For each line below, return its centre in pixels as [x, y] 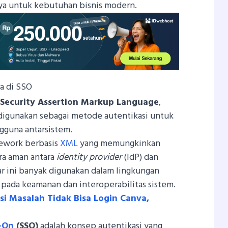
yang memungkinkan [119, 144]
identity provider [89, 157]
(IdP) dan [140, 157]
